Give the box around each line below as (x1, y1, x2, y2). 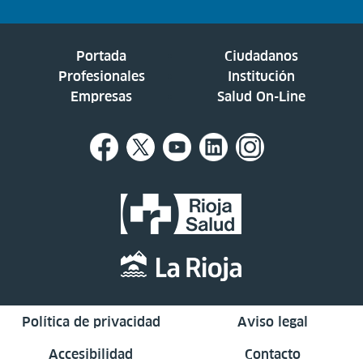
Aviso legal (237, 314, 308, 329)
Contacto (244, 346, 301, 361)
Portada (76, 48, 127, 63)
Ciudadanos (224, 48, 299, 63)
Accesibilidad (49, 346, 133, 361)
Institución (228, 68, 296, 83)
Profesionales (58, 68, 145, 83)
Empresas (70, 88, 133, 104)
